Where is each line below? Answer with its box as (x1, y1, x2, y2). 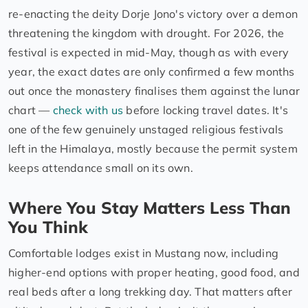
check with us (52, 103, 124, 118)
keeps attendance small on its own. (8, 161, 193, 175)
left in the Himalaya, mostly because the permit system (8, 142, 298, 156)
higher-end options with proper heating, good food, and (8, 265, 300, 280)
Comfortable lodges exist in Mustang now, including (8, 246, 279, 261)
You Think (8, 217, 88, 238)
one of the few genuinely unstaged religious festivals (8, 122, 284, 137)
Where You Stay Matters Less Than (8, 197, 291, 219)
